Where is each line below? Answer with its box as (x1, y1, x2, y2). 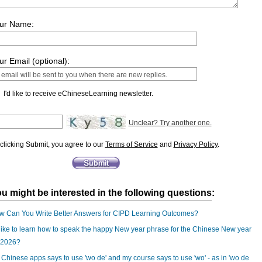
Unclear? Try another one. (128, 119, 212, 127)
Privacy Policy (173, 140, 218, 149)
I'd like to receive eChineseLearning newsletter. (3, 89, 153, 98)
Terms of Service (105, 140, 158, 149)
